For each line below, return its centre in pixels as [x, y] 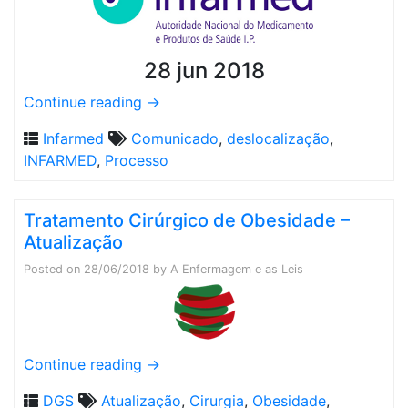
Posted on [54, 269]
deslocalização [278, 138]
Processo [137, 160]
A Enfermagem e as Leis [237, 269]
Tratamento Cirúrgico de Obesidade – [187, 220]
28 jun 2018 [204, 71]
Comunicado [175, 138]
